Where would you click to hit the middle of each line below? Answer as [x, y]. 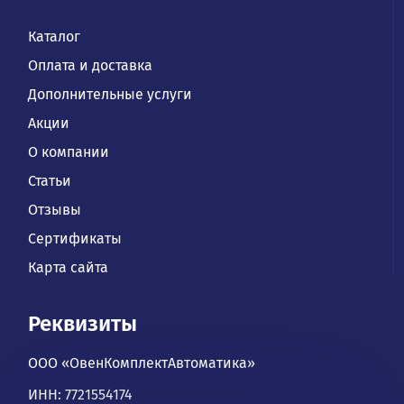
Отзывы [55, 209]
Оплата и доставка [91, 65]
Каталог [55, 36]
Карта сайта [69, 267]
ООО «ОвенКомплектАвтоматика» [142, 363]
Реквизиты [83, 323]
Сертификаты [75, 238]
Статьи [50, 180]
